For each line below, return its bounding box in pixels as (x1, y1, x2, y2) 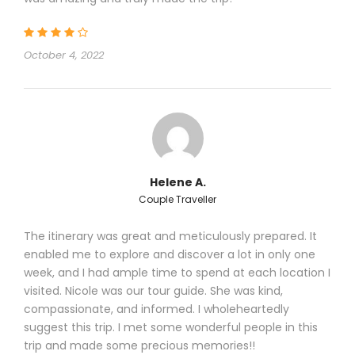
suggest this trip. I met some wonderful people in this (24, 319, 318, 335)
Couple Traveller (139, 192, 216, 206)
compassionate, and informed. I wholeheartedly (24, 300, 289, 317)
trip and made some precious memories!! (24, 337, 255, 353)
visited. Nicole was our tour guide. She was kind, (24, 282, 283, 299)
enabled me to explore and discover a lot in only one (24, 246, 315, 262)
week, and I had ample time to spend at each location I (24, 264, 330, 281)
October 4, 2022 (24, 47, 104, 63)
